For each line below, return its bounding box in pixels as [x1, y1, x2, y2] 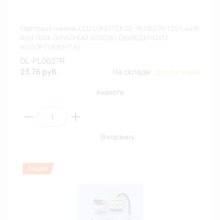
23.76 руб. [20, 66, 58, 77]
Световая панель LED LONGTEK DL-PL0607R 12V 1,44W [20, 24, 199, 33]
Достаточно [155, 67, 200, 77]
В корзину [101, 132, 134, 141]
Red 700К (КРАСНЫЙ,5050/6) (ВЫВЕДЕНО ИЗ [20, 33, 167, 42]
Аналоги [96, 87, 124, 97]
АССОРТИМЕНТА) [20, 42, 80, 52]
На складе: [113, 66, 155, 77]
